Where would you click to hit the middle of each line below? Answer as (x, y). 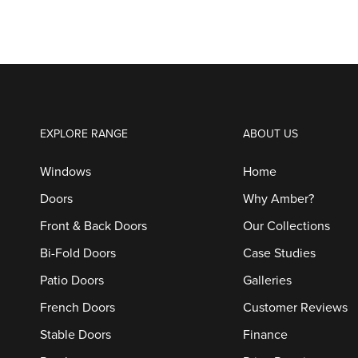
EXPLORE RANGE (84, 134)
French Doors (78, 308)
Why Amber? (278, 199)
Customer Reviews (295, 308)
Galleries (267, 280)
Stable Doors (76, 335)
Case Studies (279, 253)
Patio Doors (72, 280)
